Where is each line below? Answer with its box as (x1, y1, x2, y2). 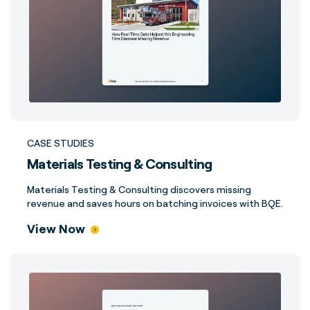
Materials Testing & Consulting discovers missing (27, 183, 251, 195)
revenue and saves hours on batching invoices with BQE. (27, 197, 283, 209)
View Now (27, 221, 85, 236)
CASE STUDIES (27, 137, 94, 149)
